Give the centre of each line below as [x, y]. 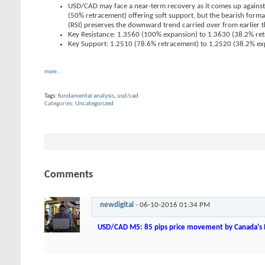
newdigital [117, 205]
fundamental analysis [86, 96]
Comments [69, 175]
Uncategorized [94, 104]
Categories [58, 104]
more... [53, 72]
